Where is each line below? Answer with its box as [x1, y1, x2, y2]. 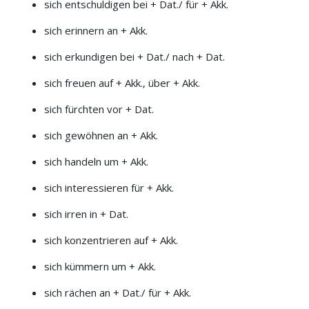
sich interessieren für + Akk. [43, 180, 174, 195]
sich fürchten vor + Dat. [43, 101, 154, 116]
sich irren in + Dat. [43, 206, 128, 221]
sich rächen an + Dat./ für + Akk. [43, 285, 191, 299]
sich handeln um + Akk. [43, 154, 148, 168]
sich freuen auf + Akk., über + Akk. [43, 75, 200, 90]
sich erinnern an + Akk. [43, 23, 148, 37]
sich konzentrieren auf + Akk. [43, 232, 178, 247]
